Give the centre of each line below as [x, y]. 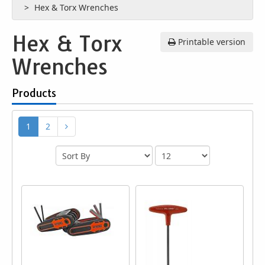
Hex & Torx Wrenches [77, 7]
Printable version [211, 42]
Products [34, 93]
